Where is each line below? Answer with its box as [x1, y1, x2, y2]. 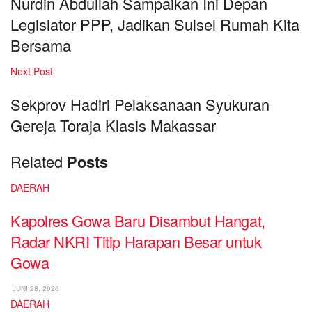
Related [10, 150, 63, 172]
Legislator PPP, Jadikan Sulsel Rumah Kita [10, 13, 299, 36]
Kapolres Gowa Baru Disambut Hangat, [10, 209, 265, 231]
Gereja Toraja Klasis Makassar [10, 114, 216, 136]
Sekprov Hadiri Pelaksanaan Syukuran [10, 93, 270, 115]
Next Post [10, 64, 53, 79]
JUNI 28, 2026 [10, 283, 59, 293]
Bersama [10, 34, 71, 56]
